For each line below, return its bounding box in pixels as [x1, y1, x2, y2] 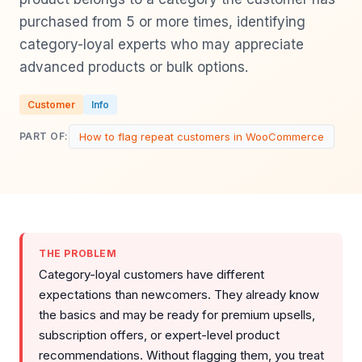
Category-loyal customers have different [39, 266, 264, 282]
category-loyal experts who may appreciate [19, 36, 304, 53]
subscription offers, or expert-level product [39, 326, 280, 343]
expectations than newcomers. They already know [39, 286, 319, 302]
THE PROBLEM [39, 246, 117, 259]
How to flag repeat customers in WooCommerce [78, 129, 324, 143]
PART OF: [19, 130, 69, 142]
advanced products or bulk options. [19, 58, 248, 75]
